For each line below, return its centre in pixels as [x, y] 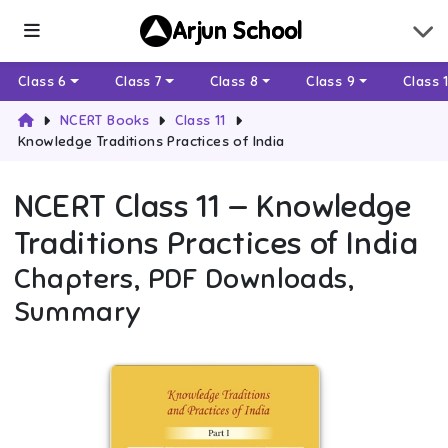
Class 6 [42, 82]
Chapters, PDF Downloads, [184, 279]
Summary [77, 312]
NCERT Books [104, 121]
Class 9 [331, 82]
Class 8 [234, 82]
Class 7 [138, 82]
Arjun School [237, 31]
